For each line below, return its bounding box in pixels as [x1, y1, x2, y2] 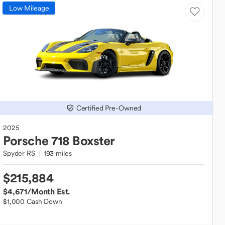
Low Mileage [9, 3, 49, 13]
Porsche [3, 133, 49, 149]
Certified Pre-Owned [76, 103, 142, 113]
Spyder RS [3, 149, 35, 158]
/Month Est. [27, 186, 70, 196]
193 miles [43, 149, 72, 158]
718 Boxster [51, 133, 115, 149]
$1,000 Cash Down [3, 197, 62, 206]
